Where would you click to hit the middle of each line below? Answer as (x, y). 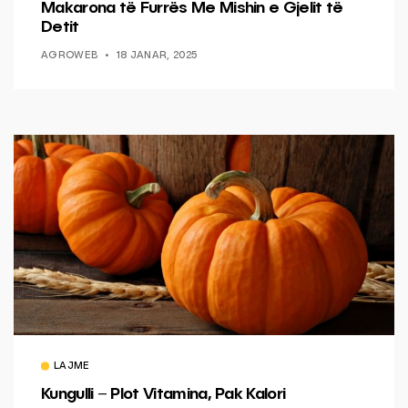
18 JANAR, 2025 (157, 56)
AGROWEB (70, 56)
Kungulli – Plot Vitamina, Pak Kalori (163, 395)
